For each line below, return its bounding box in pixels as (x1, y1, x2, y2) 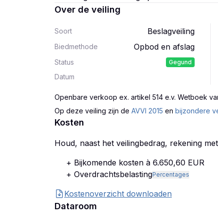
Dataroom (54, 201, 97, 211)
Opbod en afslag (134, 42, 195, 52)
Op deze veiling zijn (54, 107, 119, 115)
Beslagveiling (147, 26, 195, 36)
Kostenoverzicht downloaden (64, 189, 172, 199)
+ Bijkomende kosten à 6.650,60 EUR (66, 158, 204, 167)
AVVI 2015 (131, 107, 163, 115)
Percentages (152, 171, 189, 178)
